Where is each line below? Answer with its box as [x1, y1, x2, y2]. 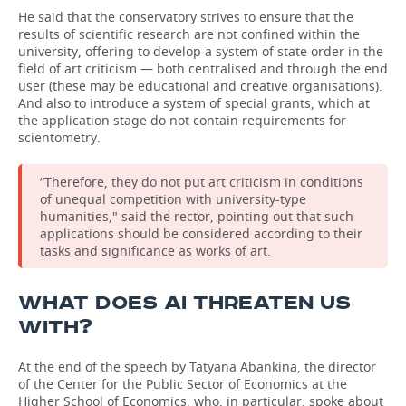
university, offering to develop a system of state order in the [18, 43, 383, 60]
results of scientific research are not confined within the [18, 25, 360, 43]
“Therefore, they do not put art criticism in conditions [40, 173, 363, 190]
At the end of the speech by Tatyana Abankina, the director [18, 358, 376, 375]
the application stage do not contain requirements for [18, 111, 346, 129]
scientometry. [18, 129, 101, 146]
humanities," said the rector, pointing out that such [40, 208, 353, 225]
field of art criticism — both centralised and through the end [18, 60, 388, 77]
